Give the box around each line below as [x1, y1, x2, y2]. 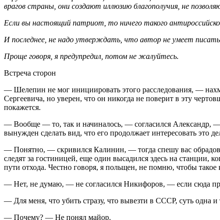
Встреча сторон [4, 68, 56, 77]
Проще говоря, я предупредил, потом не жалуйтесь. [4, 52, 179, 60]
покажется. [4, 103, 41, 111]
